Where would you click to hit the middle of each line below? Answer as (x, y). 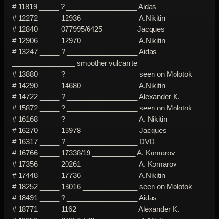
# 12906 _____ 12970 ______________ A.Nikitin (89, 40)
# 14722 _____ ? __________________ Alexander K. (96, 96)
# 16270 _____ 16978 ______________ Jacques (89, 130)
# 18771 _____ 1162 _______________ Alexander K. (96, 209)
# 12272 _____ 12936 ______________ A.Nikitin (89, 18)
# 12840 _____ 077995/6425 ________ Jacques (88, 29)
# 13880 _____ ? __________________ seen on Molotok (102, 74)
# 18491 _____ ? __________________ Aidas (85, 197)
